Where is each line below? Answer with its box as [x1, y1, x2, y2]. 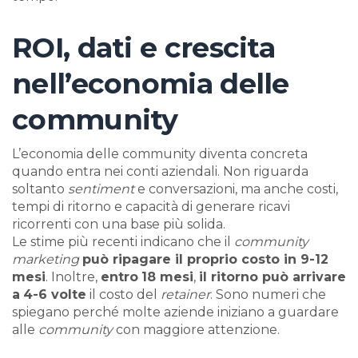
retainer [161, 287, 210, 303]
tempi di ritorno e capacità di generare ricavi [12, 199, 290, 215]
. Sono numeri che [210, 287, 326, 303]
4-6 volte [23, 287, 86, 303]
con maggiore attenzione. [113, 322, 280, 338]
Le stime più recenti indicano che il [12, 234, 234, 250]
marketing [12, 252, 79, 268]
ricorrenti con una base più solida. [12, 217, 225, 233]
